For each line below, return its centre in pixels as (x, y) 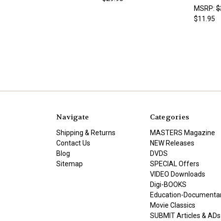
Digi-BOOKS (168, 185)
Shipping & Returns (86, 133)
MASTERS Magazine (182, 133)
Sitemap (70, 164)
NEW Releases (172, 143)
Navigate (73, 117)
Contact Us (73, 143)
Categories (169, 117)
